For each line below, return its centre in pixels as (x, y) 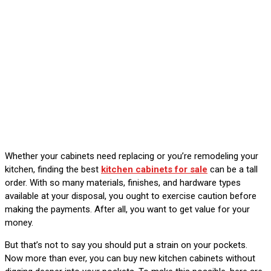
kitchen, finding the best (53, 169)
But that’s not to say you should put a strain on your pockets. (126, 245)
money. (19, 222)
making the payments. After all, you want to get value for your (127, 209)
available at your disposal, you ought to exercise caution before (131, 196)
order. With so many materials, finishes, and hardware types (123, 182)
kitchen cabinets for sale (154, 169)
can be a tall (233, 169)
